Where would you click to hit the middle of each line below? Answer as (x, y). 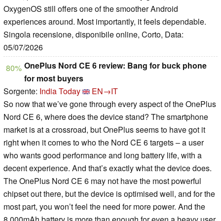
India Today (60, 91)
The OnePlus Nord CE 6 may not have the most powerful (102, 181)
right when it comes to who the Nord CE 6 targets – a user (104, 143)
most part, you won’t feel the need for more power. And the (104, 207)
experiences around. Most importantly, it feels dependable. (105, 22)
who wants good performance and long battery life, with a (103, 155)
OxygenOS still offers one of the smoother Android (91, 9)
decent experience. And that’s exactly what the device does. (108, 168)
